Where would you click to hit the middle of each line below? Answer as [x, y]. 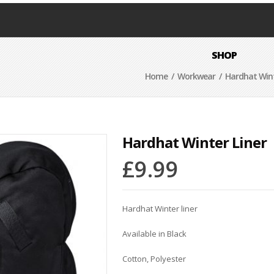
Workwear [196, 76]
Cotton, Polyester [154, 259]
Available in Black [154, 234]
